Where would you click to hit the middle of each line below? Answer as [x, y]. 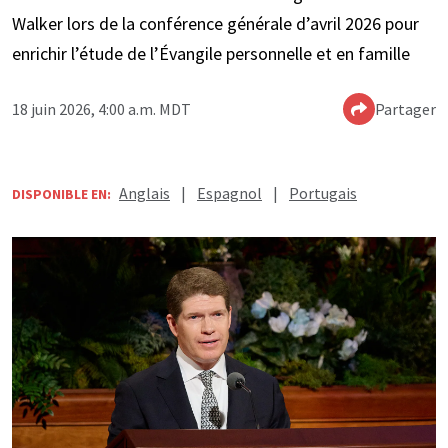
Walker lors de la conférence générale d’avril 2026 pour [215, 24]
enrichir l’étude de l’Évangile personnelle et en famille [211, 54]
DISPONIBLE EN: [61, 194]
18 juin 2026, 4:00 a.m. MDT [101, 109]
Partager [405, 109]
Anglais [144, 193]
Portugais [323, 193]
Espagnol [229, 193]
